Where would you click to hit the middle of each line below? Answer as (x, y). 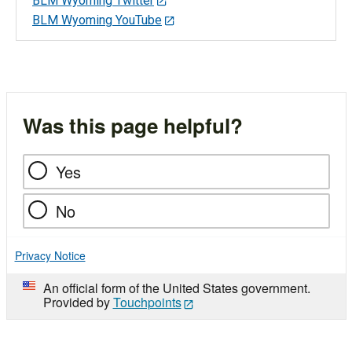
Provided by (78, 302)
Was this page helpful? (132, 126)
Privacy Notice (50, 256)
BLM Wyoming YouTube (97, 20)
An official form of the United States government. (176, 288)
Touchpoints (147, 302)
